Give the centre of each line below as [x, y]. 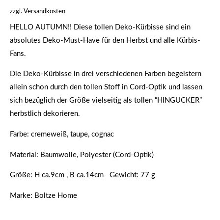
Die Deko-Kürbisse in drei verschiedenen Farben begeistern [106, 74]
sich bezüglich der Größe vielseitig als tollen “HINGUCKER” [107, 101]
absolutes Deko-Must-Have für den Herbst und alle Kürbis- [105, 40]
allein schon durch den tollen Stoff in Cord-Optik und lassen [106, 87]
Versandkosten [44, 11]
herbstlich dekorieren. [45, 114]
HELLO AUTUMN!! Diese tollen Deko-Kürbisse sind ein [100, 27]
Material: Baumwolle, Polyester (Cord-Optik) [82, 155]
